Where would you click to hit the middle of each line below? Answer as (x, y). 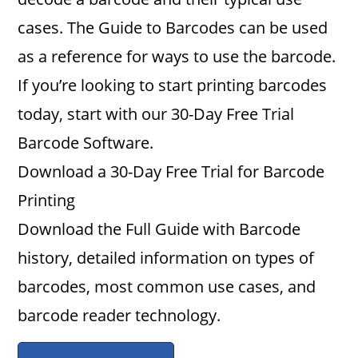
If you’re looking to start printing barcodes (173, 85)
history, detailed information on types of (166, 258)
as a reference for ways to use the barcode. (177, 56)
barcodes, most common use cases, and (167, 286)
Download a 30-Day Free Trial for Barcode (171, 171)
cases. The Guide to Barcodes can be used (173, 28)
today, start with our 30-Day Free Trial (156, 114)
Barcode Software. (86, 143)
